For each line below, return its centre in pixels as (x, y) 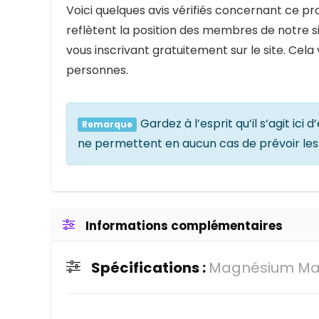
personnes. (97, 70)
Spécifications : (150, 268)
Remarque (107, 125)
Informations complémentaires (184, 226)
